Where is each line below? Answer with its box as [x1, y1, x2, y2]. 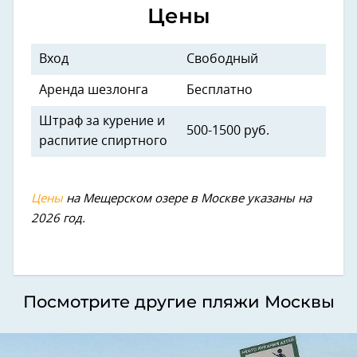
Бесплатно [186, 83, 253, 96]
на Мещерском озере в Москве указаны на [63, 192, 312, 205]
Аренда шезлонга [39, 83, 148, 96]
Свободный [186, 52, 258, 65]
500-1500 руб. [186, 124, 269, 137]
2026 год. [31, 212, 85, 225]
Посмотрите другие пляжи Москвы [22, 291, 335, 312]
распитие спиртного [39, 134, 167, 147]
